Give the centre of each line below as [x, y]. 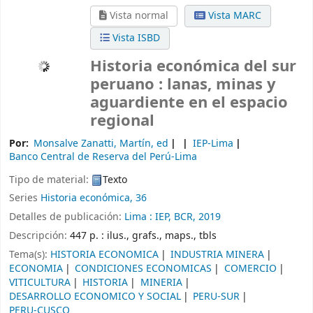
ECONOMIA [36, 268]
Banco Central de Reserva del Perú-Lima [103, 156]
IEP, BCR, [175, 217]
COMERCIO [250, 268]
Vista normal [138, 16]
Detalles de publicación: [67, 217]
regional [122, 121]
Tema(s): [30, 254]
